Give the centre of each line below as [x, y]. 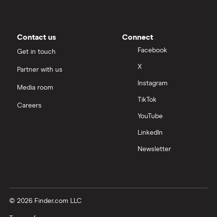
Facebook [152, 51]
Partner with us [40, 70]
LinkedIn [150, 133]
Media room [35, 87]
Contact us [37, 37]
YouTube [150, 116]
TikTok [147, 100]
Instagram [153, 84]
